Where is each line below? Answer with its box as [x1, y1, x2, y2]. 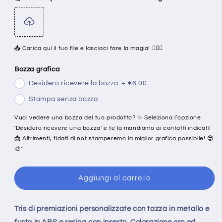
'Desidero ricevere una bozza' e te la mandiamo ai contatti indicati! [14, 125, 211, 131]
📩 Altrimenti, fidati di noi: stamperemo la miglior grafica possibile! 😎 [14, 135, 214, 142]
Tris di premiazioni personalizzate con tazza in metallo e [14, 205, 210, 213]
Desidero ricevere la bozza [28, 80, 118, 87]
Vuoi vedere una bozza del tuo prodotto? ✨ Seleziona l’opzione [14, 114, 201, 121]
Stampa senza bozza [28, 96, 98, 103]
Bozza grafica [14, 66, 60, 73]
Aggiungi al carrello [78, 174, 151, 182]
